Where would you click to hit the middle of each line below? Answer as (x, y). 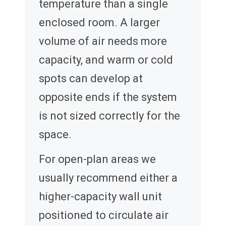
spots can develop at (91, 79)
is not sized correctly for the (109, 116)
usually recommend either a (108, 178)
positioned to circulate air (104, 215)
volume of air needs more (103, 41)
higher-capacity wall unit (100, 197)
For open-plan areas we (97, 159)
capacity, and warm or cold (106, 60)
